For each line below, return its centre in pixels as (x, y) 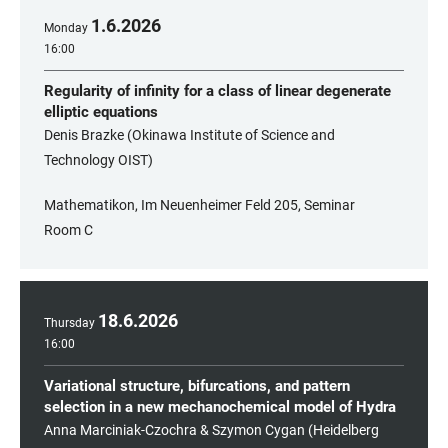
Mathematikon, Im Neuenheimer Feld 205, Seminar (199, 205)
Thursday (69, 323)
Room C (68, 230)
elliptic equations (101, 112)
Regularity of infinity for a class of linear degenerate (217, 91)
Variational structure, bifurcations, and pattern (197, 386)
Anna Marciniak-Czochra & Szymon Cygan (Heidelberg (211, 430)
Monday (66, 28)
